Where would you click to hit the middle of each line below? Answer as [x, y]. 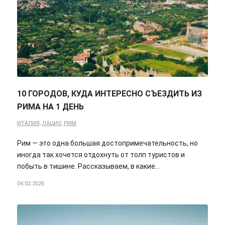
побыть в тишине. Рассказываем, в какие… [88, 166]
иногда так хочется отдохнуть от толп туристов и [101, 154]
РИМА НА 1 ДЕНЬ [50, 106]
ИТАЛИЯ [28, 123]
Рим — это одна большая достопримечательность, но [107, 143]
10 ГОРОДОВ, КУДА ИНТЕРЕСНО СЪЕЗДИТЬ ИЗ [109, 93]
